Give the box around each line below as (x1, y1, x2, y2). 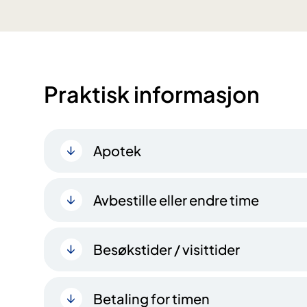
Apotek (93, 141, 141, 159)
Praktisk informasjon (44, 79, 260, 108)
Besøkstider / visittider (93, 240, 240, 258)
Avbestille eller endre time (93, 191, 259, 208)
